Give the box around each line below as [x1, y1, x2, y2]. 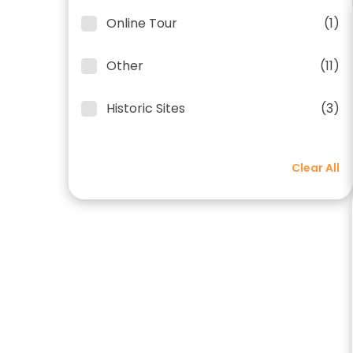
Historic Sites [106, 99, 185, 117]
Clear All [292, 160, 340, 176]
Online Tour [106, 14, 177, 32]
